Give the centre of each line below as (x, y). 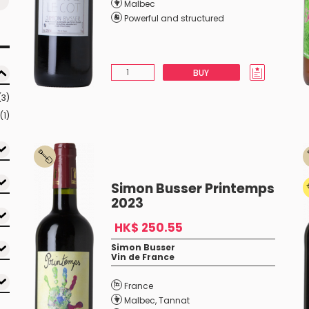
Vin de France (142, 257)
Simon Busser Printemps (192, 189)
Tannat (174, 300)
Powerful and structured (174, 18)
